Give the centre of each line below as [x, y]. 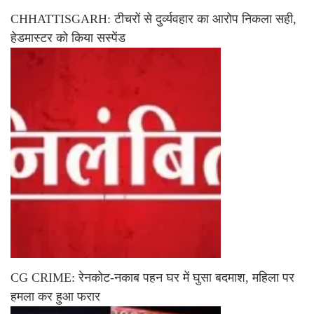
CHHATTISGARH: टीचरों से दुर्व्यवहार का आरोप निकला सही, [153, 19]
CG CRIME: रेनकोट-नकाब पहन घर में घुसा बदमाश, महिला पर [152, 277]
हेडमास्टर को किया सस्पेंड [68, 37]
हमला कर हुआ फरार [55, 296]
